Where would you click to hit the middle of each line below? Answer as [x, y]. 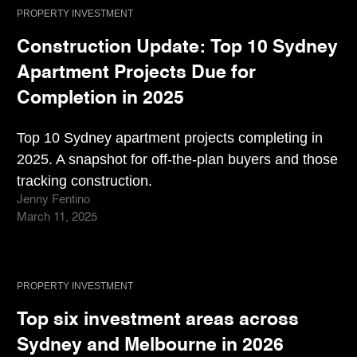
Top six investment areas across [158, 320]
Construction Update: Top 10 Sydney [177, 48]
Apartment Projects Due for [136, 73]
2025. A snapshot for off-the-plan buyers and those [177, 159]
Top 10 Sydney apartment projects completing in [170, 137]
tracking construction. [84, 180]
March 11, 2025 [57, 217]
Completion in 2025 [100, 99]
